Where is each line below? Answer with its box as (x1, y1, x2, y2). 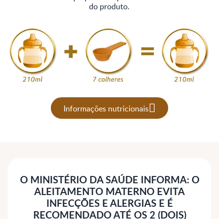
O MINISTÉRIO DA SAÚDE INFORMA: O (20, 173, 199, 187)
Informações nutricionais (63, 102, 149, 114)
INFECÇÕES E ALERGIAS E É (46, 196, 173, 210)
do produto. (89, 1, 130, 12)
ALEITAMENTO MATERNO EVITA (34, 184, 185, 198)
